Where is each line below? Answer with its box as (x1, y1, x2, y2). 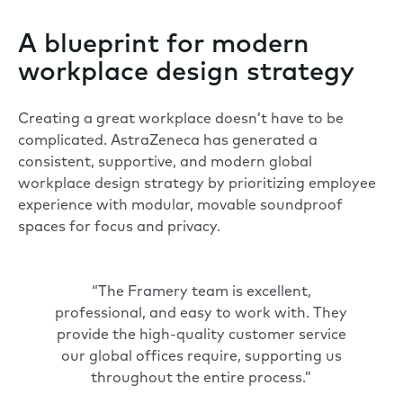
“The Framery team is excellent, (91, 284, 311, 300)
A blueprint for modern (18, 31, 309, 58)
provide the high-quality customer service (56, 327, 346, 343)
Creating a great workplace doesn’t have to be (18, 112, 344, 127)
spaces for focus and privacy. (18, 219, 220, 235)
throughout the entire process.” (91, 371, 312, 386)
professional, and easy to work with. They (55, 306, 348, 321)
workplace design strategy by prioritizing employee (18, 176, 376, 192)
